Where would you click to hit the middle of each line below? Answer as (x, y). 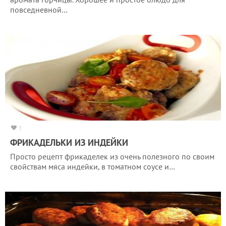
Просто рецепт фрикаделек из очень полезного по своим (112, 156)
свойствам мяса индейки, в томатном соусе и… (93, 166)
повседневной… (39, 9)
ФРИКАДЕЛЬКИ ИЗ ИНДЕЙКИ (69, 142)
